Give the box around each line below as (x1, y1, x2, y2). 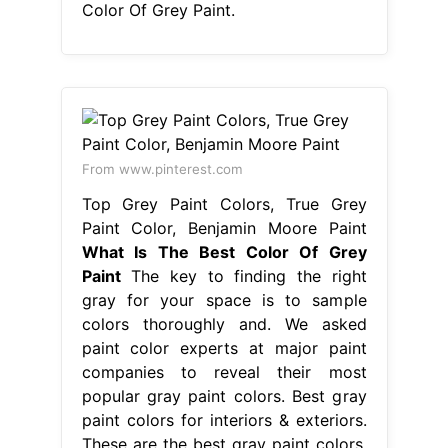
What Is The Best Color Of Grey (81, 241, 367, 262)
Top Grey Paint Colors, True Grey (81, 193, 367, 214)
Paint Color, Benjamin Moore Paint (81, 217, 367, 238)
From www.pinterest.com (81, 160, 243, 177)
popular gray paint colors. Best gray (81, 385, 367, 406)
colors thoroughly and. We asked (81, 313, 367, 334)
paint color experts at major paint (81, 337, 367, 358)
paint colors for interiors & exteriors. (81, 409, 367, 430)
